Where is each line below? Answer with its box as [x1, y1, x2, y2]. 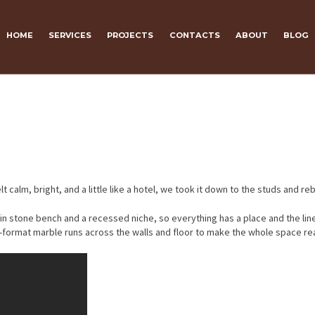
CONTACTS [169, 30, 220, 41]
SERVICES [48, 30, 91, 41]
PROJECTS [107, 30, 154, 41]
